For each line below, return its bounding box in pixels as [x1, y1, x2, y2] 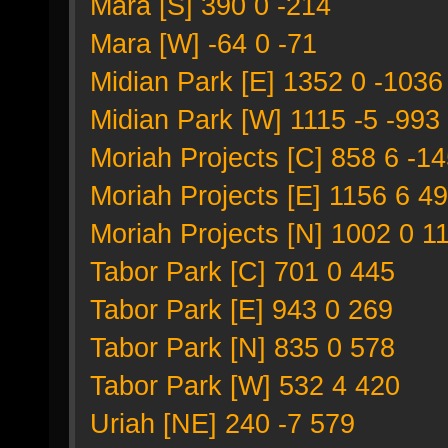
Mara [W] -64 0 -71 [90, 28, 317, 59]
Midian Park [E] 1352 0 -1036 [90, 66, 443, 97]
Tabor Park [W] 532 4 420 [90, 370, 400, 401]
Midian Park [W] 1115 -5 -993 [90, 104, 440, 135]
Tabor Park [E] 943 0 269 [90, 294, 393, 325]
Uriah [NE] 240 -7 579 [90, 408, 355, 439]
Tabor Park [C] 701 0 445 [90, 256, 395, 287]
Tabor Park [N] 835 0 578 [90, 332, 395, 363]
